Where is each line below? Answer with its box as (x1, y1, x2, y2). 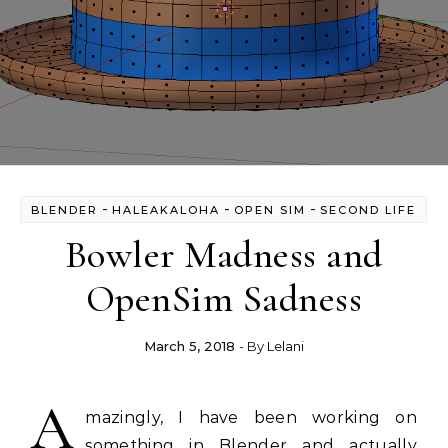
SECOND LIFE (320, 203, 417, 217)
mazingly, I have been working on (85, 408, 417, 427)
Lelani (266, 338, 304, 354)
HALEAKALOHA (112, 203, 221, 217)
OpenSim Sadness (85, 276, 363, 322)
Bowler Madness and (64, 232, 383, 278)
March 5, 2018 (143, 338, 235, 354)
